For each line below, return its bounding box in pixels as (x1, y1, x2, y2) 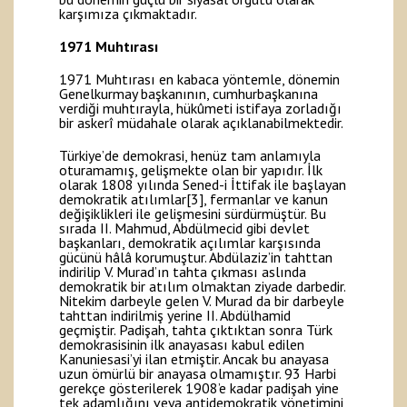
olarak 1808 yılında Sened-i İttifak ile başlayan (59, 175, 346, 194)
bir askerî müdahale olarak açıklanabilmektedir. (59, 114, 343, 133)
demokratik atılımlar (59, 190, 186, 209)
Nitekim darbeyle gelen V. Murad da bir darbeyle (59, 292, 344, 311)
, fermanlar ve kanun (203, 190, 328, 209)
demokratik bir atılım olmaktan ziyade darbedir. (59, 277, 345, 296)
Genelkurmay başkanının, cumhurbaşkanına (59, 84, 318, 104)
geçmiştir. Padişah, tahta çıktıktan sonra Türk (59, 321, 333, 340)
